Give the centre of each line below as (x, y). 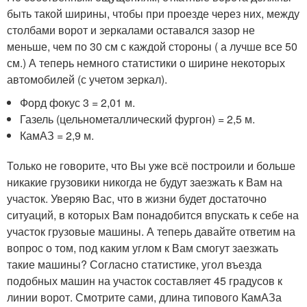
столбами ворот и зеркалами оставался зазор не (131, 30)
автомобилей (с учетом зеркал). (87, 79)
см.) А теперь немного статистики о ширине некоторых (146, 63)
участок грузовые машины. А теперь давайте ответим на (151, 231)
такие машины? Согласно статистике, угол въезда (134, 264)
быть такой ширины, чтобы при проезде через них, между (153, 13)
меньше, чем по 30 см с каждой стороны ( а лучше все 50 (152, 46)
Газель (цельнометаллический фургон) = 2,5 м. (138, 119)
